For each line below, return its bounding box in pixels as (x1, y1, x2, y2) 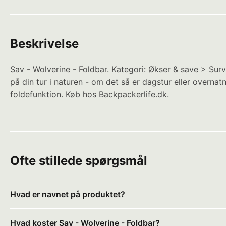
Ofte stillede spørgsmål (10, 153, 147, 168)
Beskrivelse (10, 36, 79, 51)
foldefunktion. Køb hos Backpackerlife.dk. (10, 89, 169, 99)
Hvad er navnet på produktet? (10, 189, 125, 199)
